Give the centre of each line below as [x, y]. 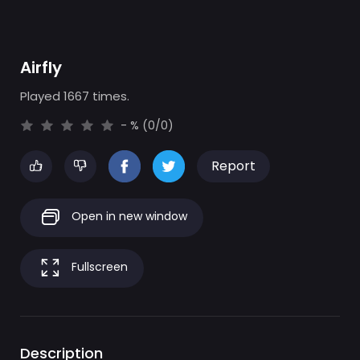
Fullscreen [98, 267]
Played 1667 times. [75, 96]
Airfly [41, 67]
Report [233, 166]
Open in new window [128, 217]
